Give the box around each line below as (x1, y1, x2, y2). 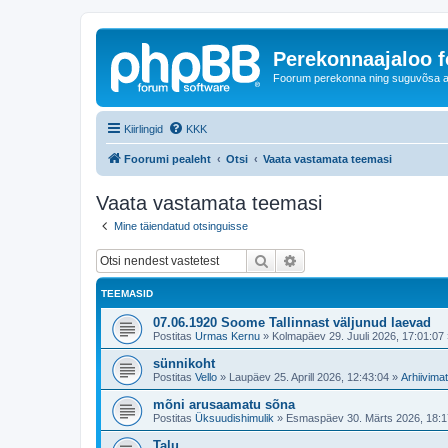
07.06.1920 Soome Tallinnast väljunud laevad (153, 315, 431, 330)
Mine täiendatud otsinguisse (114, 219, 248, 232)
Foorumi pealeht (124, 152, 211, 165)
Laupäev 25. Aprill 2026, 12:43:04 (229, 371, 389, 383)
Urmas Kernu (195, 330, 260, 342)
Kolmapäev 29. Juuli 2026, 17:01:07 (272, 330, 444, 342)
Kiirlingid (124, 122, 163, 135)
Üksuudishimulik (195, 412, 274, 424)
